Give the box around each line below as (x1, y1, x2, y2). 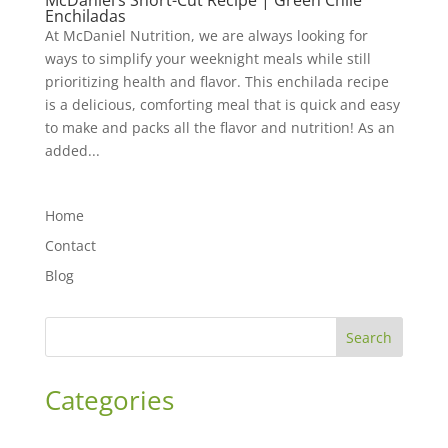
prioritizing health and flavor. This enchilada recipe (44, 72, 389, 92)
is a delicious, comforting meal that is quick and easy (44, 95, 400, 115)
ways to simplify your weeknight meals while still (44, 49, 371, 69)
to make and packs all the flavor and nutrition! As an (44, 118, 395, 138)
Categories (44, 382, 174, 419)
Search (346, 328, 393, 348)
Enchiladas (44, 5, 126, 28)
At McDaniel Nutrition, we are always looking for (44, 26, 368, 46)
